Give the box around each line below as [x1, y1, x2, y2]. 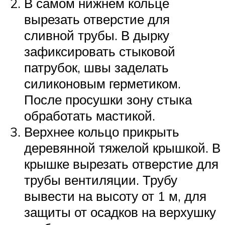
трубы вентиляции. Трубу [24, 171, 177, 188]
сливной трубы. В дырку [24, 27, 169, 43]
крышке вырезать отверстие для [24, 155, 218, 172]
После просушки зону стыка [24, 91, 192, 107]
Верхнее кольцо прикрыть [24, 123, 179, 140]
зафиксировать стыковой [24, 43, 175, 59]
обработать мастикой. [24, 107, 155, 124]
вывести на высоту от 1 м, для [24, 187, 206, 204]
